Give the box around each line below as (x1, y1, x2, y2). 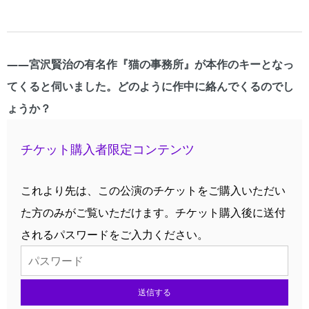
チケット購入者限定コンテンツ (21, 141, 195, 158)
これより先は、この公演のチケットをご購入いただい (21, 183, 286, 199)
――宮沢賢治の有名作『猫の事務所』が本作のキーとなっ (7, 57, 294, 72)
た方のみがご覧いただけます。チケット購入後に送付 (21, 205, 286, 221)
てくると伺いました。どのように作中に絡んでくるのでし (7, 79, 294, 94)
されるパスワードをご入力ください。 (21, 227, 208, 243)
